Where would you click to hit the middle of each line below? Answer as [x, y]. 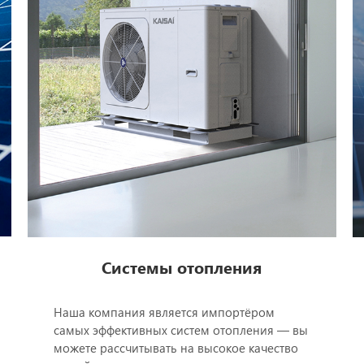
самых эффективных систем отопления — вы [180, 329]
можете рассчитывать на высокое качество [175, 347]
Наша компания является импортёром [164, 312]
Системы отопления [182, 266]
